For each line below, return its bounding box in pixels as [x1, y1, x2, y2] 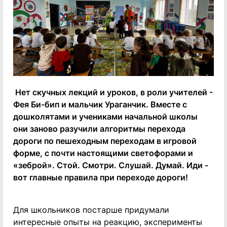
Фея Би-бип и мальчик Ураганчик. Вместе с [13, 99, 187, 109]
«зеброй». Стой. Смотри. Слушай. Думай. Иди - [13, 160, 208, 170]
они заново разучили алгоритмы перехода [13, 123, 185, 134]
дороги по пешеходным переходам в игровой [13, 135, 197, 146]
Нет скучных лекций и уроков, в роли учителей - [13, 87, 213, 97]
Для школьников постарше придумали [13, 204, 169, 215]
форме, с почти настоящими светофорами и [13, 147, 193, 158]
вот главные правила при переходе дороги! [13, 172, 188, 182]
